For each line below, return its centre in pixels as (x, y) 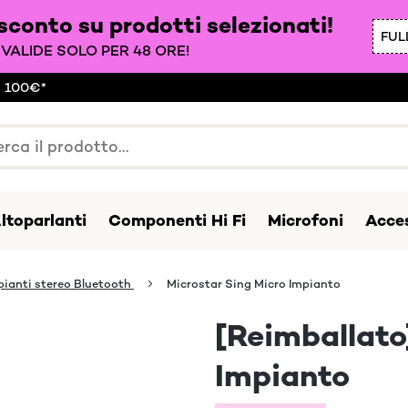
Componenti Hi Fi (177, 220)
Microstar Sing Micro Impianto (254, 284)
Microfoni (306, 220)
